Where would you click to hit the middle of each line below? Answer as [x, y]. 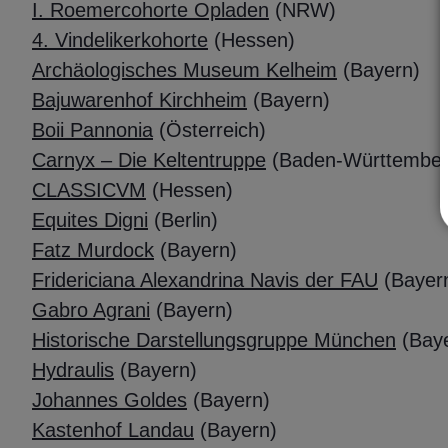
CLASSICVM [89, 190]
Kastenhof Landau [113, 430]
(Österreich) [212, 130]
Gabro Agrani [91, 310]
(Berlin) [186, 220]
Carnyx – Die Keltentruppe [149, 160]
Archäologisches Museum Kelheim [184, 70]
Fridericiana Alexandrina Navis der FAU [205, 280]
